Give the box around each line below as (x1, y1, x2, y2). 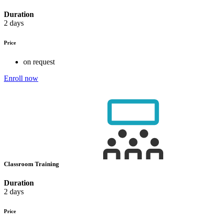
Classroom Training (4, 160, 61, 168)
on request (23, 58, 55, 66)
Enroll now (4, 74, 38, 82)
